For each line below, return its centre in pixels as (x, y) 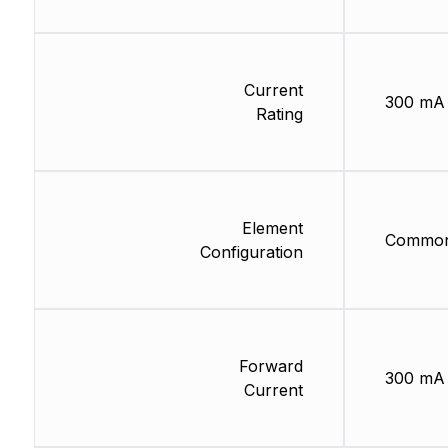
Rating (279, 114)
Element (272, 228)
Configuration (251, 252)
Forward (270, 366)
